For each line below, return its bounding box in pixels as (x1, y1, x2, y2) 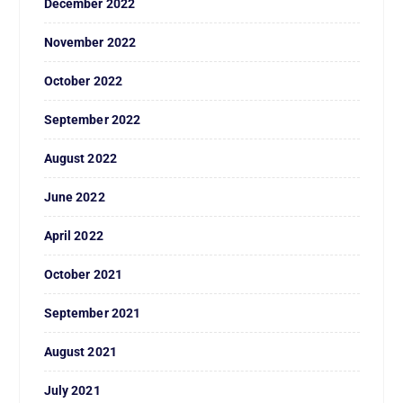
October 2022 (43, 73, 123, 88)
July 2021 (43, 382, 101, 398)
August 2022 (43, 150, 118, 166)
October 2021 (43, 266, 123, 282)
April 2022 (43, 228, 103, 243)
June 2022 (43, 189, 105, 204)
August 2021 (43, 344, 118, 359)
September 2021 (43, 305, 141, 320)
